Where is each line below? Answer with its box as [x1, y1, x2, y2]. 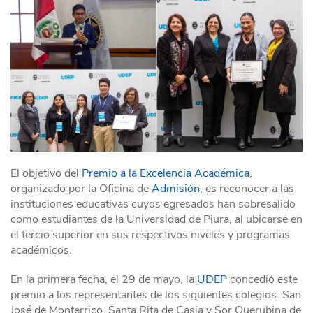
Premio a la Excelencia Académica [82, 166, 249, 182]
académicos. [10, 242, 72, 259]
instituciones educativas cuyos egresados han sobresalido [10, 196, 296, 212]
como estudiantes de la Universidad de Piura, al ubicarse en [10, 212, 303, 228]
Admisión [152, 181, 200, 197]
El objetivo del [10, 166, 82, 182]
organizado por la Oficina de [10, 181, 152, 197]
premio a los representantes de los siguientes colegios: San [10, 287, 301, 303]
